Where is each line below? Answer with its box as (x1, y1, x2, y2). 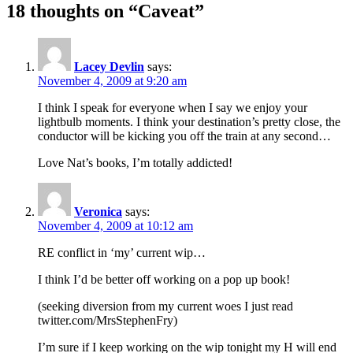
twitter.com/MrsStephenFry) (38, 313, 177, 327)
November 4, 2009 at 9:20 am (38, 73, 187, 87)
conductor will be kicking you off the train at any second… (38, 128, 331, 143)
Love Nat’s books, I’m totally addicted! (38, 155, 232, 169)
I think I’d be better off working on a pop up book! (38, 272, 290, 286)
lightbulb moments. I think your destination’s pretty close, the (38, 114, 340, 128)
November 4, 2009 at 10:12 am (38, 218, 193, 232)
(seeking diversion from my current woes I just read (38, 299, 293, 313)
